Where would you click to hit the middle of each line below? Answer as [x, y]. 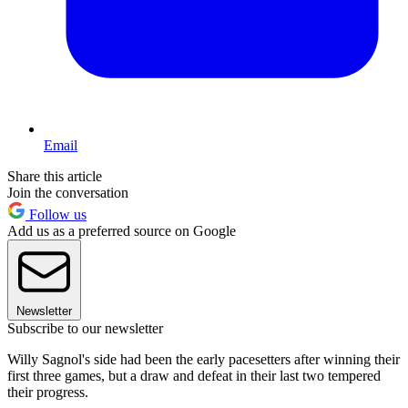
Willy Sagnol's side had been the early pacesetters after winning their [204, 360]
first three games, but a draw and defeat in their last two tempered [194, 376]
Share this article [55, 177]
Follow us [56, 215]
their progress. [48, 393]
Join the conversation [68, 193]
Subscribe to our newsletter [85, 329]
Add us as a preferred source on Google [122, 231]
